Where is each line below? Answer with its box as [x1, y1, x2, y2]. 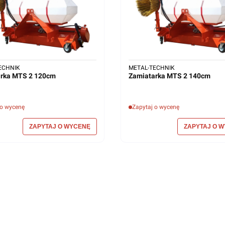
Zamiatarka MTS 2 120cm [34, 72, 56, 80]
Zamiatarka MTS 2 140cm [189, 72, 210, 80]
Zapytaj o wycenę [132, 103, 179, 111]
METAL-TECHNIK [129, 64, 175, 72]
